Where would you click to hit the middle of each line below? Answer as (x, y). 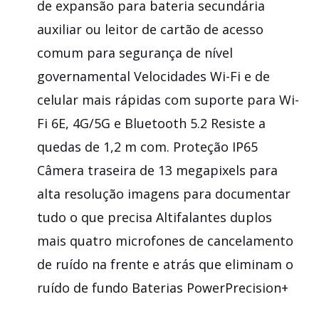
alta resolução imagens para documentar (164, 193)
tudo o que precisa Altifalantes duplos (155, 217)
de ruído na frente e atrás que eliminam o (165, 264)
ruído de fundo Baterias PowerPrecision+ (163, 287)
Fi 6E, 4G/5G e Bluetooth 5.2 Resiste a (151, 123)
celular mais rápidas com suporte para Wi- (168, 99)
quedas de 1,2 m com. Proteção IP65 (147, 146)
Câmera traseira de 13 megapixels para (157, 170)
